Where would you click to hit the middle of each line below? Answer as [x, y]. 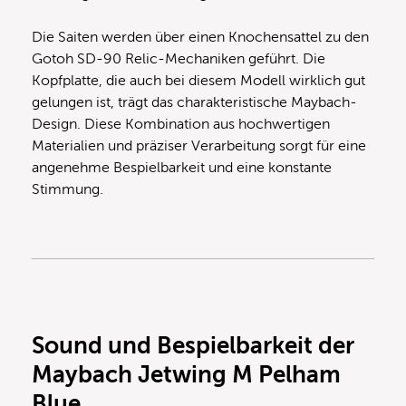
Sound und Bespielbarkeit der [193, 346]
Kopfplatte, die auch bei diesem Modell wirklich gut [198, 81]
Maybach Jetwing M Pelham [186, 375]
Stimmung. [68, 190]
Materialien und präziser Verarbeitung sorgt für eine [199, 146]
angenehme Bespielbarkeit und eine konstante [182, 168]
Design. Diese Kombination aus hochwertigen [181, 125]
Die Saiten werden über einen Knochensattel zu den [200, 38]
